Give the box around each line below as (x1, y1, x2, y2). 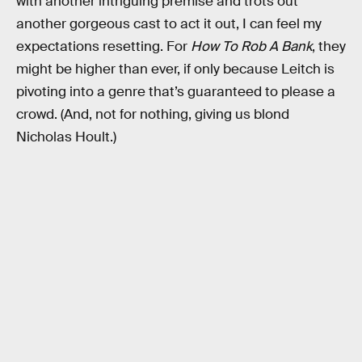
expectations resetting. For (16, 37, 191, 55)
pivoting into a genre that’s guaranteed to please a (16, 82, 335, 100)
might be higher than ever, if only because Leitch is (16, 60, 335, 78)
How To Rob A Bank (191, 37, 312, 55)
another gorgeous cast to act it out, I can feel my (16, 15, 322, 32)
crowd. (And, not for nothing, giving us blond (16, 105, 289, 123)
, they (312, 37, 346, 55)
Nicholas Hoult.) (16, 128, 116, 145)
